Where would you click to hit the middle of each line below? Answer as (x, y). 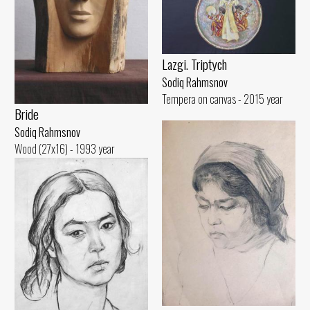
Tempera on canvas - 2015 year (222, 99)
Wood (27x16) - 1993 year (65, 149)
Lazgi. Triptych (194, 64)
